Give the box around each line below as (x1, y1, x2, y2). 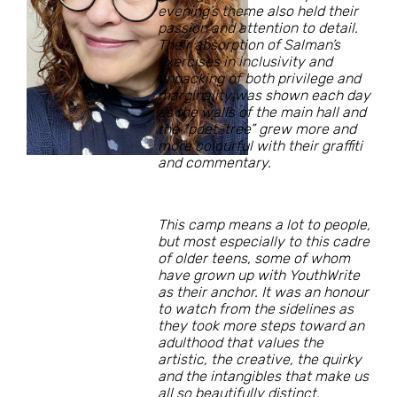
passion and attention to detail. (158, 19, 358, 37)
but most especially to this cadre (158, 233, 370, 251)
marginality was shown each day (158, 87, 370, 105)
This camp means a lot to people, (158, 216, 370, 234)
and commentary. (158, 154, 271, 172)
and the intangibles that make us (158, 368, 369, 385)
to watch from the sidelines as (158, 300, 354, 318)
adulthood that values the (158, 334, 323, 352)
